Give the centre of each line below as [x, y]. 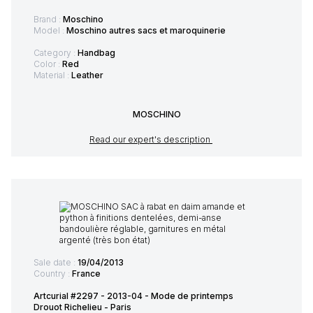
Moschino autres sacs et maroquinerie [146, 31]
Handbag [96, 53]
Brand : [48, 20]
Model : [50, 31]
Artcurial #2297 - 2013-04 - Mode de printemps [133, 296]
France [86, 274]
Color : [48, 64]
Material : [52, 75]
